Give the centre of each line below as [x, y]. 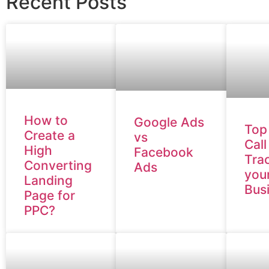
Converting [58, 166]
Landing [48, 181]
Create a [50, 136]
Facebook [164, 152]
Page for [50, 196]
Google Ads [169, 122]
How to [46, 121]
